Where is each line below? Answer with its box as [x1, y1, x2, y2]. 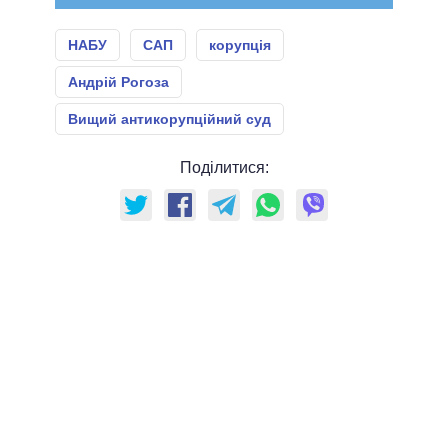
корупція [209, 37, 271, 54]
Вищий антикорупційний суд [68, 111, 271, 128]
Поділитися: [179, 159, 269, 177]
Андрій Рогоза [68, 74, 169, 91]
